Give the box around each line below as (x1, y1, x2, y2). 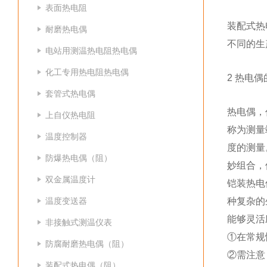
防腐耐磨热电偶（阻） (45, 239, 129, 249)
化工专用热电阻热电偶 (45, 67, 129, 77)
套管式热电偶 (45, 89, 95, 98)
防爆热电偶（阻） (45, 153, 112, 163)
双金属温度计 (45, 175, 95, 184)
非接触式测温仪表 (45, 218, 112, 227)
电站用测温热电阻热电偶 (45, 46, 137, 55)
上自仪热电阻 (45, 110, 95, 120)
